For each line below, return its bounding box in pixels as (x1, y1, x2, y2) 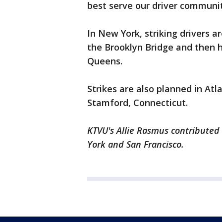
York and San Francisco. (87, 138, 184, 150)
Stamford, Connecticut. (87, 97, 188, 109)
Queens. (87, 55, 122, 67)
